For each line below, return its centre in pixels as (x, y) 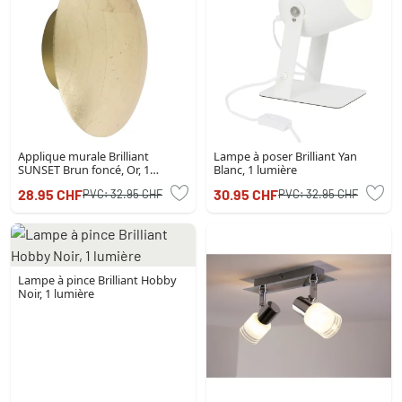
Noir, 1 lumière (56, 293)
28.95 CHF (50, 194)
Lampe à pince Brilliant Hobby (97, 280)
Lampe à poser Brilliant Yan (285, 156)
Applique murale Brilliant (83, 156)
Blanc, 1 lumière (255, 169)
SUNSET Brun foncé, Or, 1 (84, 169)
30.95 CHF (246, 194)
